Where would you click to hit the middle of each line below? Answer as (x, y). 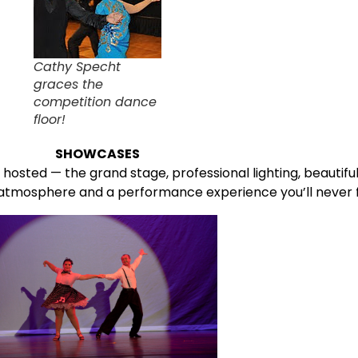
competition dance (95, 102)
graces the (68, 85)
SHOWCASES (97, 154)
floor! (50, 120)
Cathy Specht (77, 67)
